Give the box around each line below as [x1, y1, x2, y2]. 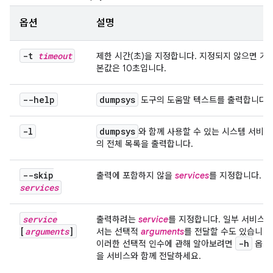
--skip [23, 169, 54, 181]
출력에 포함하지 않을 [96, 170, 175, 181]
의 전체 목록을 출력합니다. [96, 138, 193, 149]
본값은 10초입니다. [96, 63, 166, 74]
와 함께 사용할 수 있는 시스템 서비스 [138, 126, 272, 137]
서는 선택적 [96, 226, 141, 237]
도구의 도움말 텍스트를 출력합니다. [138, 94, 269, 105]
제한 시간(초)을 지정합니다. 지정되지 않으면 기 [96, 51, 268, 62]
